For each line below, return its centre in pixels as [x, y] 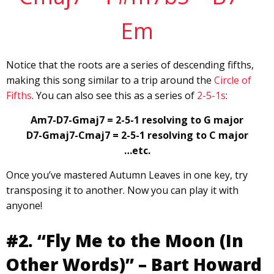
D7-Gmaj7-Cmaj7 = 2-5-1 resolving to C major [137, 135]
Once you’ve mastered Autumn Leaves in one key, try [127, 175]
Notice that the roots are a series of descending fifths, [130, 65]
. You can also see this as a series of [114, 96]
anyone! [24, 206]
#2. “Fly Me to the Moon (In [125, 241]
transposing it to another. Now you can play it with [122, 191]
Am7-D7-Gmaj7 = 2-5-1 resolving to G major [137, 120]
